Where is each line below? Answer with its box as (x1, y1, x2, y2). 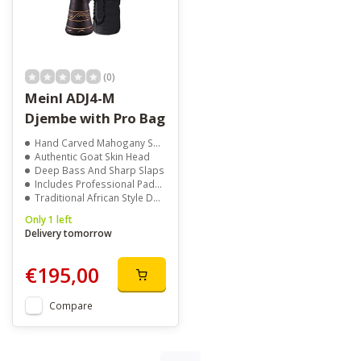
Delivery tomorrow (25, 226, 112, 240)
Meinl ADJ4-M (25, 89, 115, 108)
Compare (49, 299, 93, 313)
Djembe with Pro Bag (25, 109, 165, 128)
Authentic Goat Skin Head (35, 150, 150, 164)
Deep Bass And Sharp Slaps (35, 164, 164, 177)
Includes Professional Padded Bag (35, 177, 155, 191)
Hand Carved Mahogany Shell (35, 136, 153, 150)
